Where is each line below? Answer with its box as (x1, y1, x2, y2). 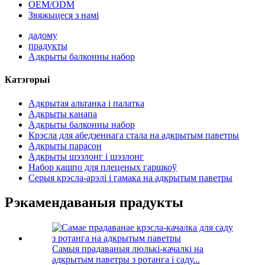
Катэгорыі (5, 75, 50, 85)
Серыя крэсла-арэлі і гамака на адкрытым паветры (28, 172, 232, 183)
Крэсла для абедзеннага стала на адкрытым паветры (28, 130, 239, 140)
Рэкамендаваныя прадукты (5, 195, 183, 211)
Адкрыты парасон (28, 140, 102, 151)
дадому (28, 30, 57, 40)
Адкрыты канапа (28, 108, 97, 119)
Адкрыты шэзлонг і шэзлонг (28, 151, 144, 161)
